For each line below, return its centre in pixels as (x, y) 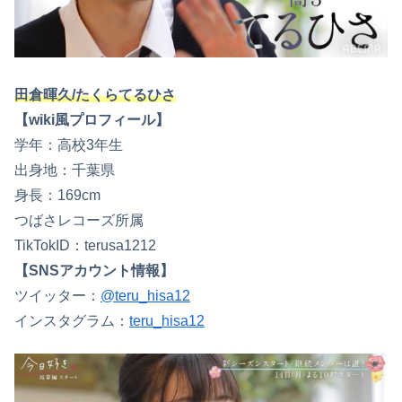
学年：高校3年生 (69, 144)
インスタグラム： (72, 320)
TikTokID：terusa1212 (85, 245)
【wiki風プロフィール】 (92, 119)
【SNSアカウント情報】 (94, 270)
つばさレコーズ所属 (79, 220)
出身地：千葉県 (65, 170)
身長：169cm (57, 195)
